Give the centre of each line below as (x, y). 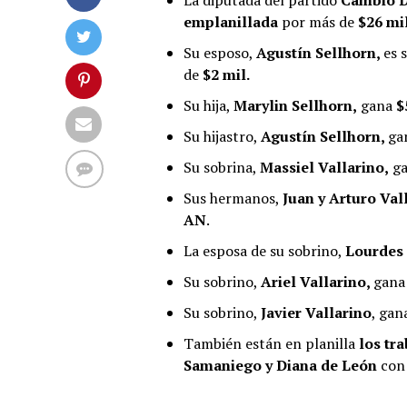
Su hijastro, (222, 136)
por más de (316, 21)
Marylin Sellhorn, (295, 105)
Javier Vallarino (316, 312)
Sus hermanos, (233, 198)
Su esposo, (220, 52)
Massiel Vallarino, (324, 167)
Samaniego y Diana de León (280, 365)
